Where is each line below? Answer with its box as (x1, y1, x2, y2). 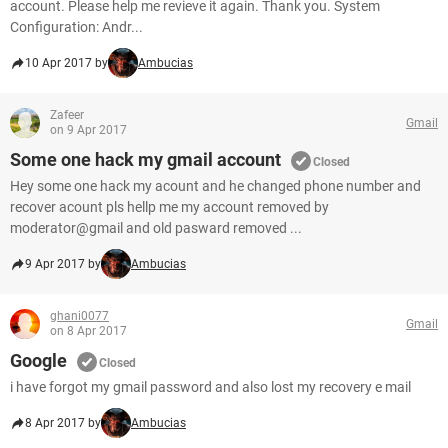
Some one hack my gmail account (10, 149, 281, 170)
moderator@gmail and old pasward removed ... (10, 220, 302, 236)
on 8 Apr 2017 (50, 324, 127, 338)
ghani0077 (50, 309, 109, 323)
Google (10, 350, 67, 371)
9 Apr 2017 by (25, 257, 101, 271)
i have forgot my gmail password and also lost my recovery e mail (10, 379, 411, 395)
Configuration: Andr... (10, 19, 143, 35)
